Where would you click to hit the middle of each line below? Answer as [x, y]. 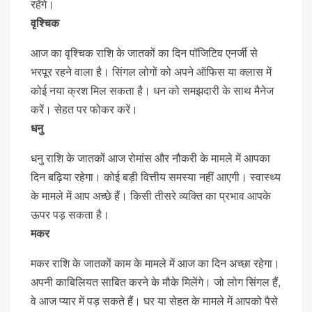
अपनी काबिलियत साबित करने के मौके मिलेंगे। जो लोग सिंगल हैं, [156, 282]
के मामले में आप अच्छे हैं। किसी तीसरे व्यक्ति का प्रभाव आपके [151, 196]
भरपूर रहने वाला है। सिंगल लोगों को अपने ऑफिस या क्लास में [151, 72]
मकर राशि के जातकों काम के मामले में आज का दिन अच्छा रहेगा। [156, 264]
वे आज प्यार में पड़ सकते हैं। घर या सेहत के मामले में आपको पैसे [155, 301]
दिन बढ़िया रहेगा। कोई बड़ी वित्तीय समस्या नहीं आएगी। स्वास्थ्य [156, 177]
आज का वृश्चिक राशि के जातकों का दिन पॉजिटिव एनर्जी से [145, 53]
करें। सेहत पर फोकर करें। [85, 110]
